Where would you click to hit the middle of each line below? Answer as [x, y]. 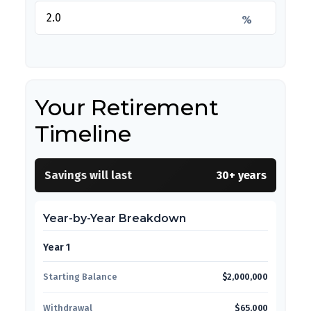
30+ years [242, 175]
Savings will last [88, 175]
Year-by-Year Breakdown [115, 218]
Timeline [83, 134]
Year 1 [57, 247]
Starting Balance [80, 277]
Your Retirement [127, 107]
